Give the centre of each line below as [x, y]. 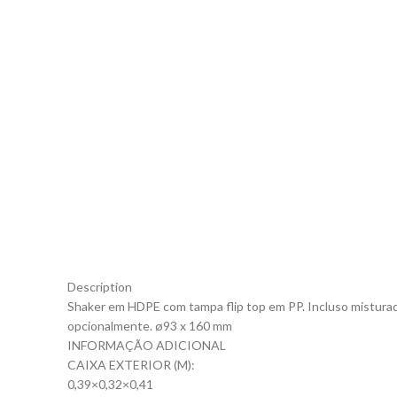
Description [100, 287]
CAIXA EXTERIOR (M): [131, 365]
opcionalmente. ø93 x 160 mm [150, 326]
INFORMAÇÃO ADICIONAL [147, 345]
